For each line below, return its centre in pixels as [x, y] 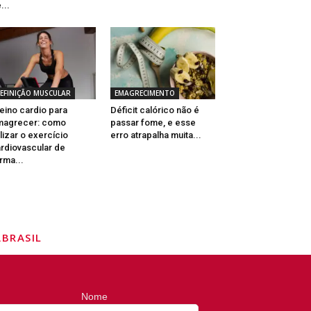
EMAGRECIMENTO [144, 93]
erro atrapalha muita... [155, 135]
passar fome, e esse [153, 123]
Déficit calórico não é [154, 110]
